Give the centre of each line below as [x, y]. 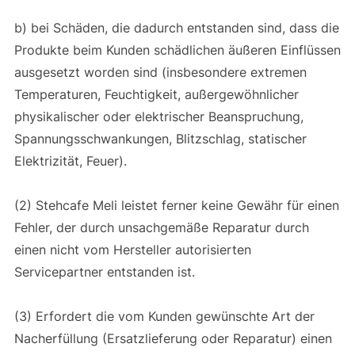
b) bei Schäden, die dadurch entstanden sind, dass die [176, 27]
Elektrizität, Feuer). [72, 160]
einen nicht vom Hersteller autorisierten [132, 249]
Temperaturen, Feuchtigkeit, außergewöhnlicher [156, 94]
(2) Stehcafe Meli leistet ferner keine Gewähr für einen [176, 205]
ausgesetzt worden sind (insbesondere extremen [160, 72]
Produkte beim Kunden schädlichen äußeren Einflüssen [177, 50]
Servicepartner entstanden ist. [106, 271]
